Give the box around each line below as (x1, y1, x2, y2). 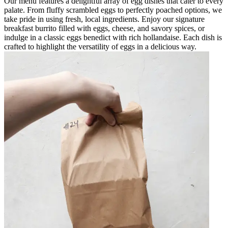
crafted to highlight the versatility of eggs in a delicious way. (4, 42, 196, 51)
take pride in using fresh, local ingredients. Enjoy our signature (4, 14, 205, 23)
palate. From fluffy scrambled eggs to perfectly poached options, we (4, 5, 222, 14)
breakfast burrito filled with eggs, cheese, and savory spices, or (4, 23, 205, 33)
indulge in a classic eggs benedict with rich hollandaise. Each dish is (4, 33, 222, 42)
